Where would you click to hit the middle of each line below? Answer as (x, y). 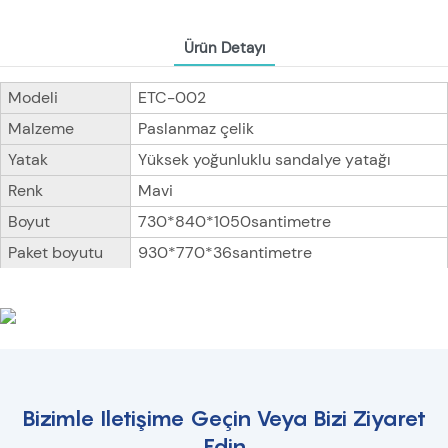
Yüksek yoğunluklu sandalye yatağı (264, 160)
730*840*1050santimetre (234, 222)
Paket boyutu (55, 253)
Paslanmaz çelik (195, 129)
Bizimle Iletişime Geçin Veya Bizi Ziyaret (224, 418)
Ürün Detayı (224, 48)
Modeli (32, 98)
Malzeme (40, 129)
